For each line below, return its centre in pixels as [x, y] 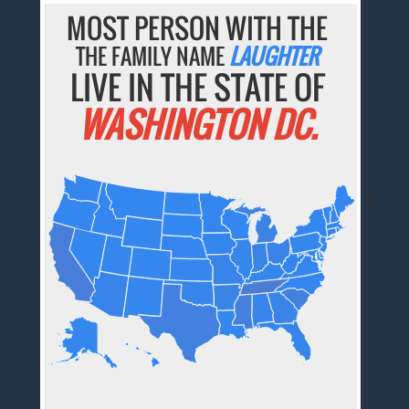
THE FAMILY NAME [153, 56]
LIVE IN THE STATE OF [197, 87]
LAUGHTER [274, 56]
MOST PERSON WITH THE [198, 28]
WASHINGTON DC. [197, 125]
